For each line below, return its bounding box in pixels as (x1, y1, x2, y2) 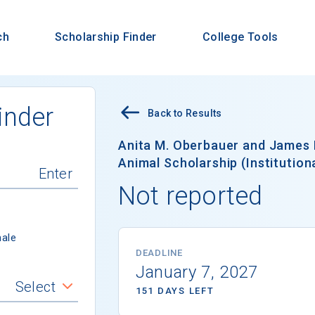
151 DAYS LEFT (136, 285, 214, 296)
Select (15, 278, 56, 295)
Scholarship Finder (55, 30, 157, 44)
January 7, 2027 (136, 262, 258, 282)
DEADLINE (136, 247, 183, 258)
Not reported (118, 181, 263, 211)
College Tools (202, 30, 278, 44)
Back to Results (148, 107, 222, 119)
